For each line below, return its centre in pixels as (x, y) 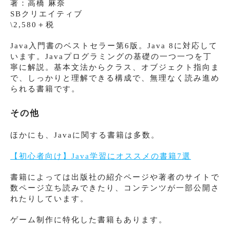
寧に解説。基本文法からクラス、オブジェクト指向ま (115, 67)
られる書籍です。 (45, 89)
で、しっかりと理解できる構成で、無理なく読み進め (115, 78)
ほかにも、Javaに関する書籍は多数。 (85, 135)
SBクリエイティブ (46, 14)
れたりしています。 (50, 198)
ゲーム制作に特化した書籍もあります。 (89, 219)
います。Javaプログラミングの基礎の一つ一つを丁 (111, 56)
